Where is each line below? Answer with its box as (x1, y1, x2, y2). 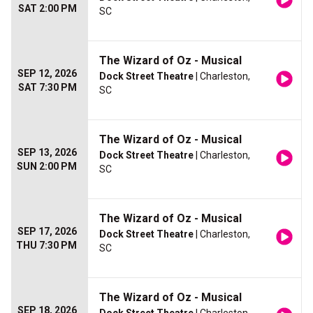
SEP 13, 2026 (17, 147, 77, 159)
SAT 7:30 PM (18, 82, 77, 94)
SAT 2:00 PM (18, 3, 77, 15)
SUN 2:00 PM (17, 161, 77, 173)
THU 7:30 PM (16, 240, 77, 252)
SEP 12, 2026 (17, 68, 77, 80)
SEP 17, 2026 (17, 226, 77, 238)
